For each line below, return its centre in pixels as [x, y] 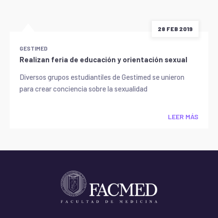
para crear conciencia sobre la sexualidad [83, 89]
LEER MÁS [183, 117]
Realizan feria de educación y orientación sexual [103, 59]
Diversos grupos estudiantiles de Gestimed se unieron [102, 77]
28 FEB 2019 [175, 29]
